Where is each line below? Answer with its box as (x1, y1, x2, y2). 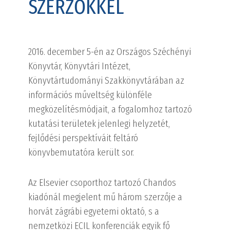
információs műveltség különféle (28, 89, 152, 101)
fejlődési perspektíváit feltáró (28, 132, 139, 144)
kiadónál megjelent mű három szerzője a (28, 191, 183, 203)
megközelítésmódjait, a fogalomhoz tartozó (28, 103, 193, 115)
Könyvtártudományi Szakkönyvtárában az (28, 74, 185, 86)
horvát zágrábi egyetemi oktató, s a (28, 205, 160, 217)
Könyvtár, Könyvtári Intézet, (28, 60, 131, 72)
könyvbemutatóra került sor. (28, 146, 135, 158)
